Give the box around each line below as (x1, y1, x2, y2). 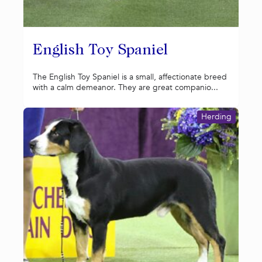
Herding (201, 111, 232, 122)
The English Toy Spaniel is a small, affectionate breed (33, 71, 227, 83)
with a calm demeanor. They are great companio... (33, 82, 218, 94)
